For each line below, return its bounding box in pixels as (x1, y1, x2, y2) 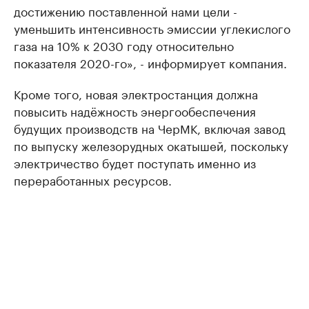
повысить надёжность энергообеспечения (14, 101, 256, 120)
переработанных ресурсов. (14, 170, 172, 189)
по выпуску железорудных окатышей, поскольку (14, 136, 288, 154)
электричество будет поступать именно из (14, 153, 256, 172)
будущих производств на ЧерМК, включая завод (14, 119, 286, 137)
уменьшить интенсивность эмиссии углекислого (14, 19, 290, 37)
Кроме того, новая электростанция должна (14, 84, 258, 103)
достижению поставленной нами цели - (14, 1, 237, 20)
